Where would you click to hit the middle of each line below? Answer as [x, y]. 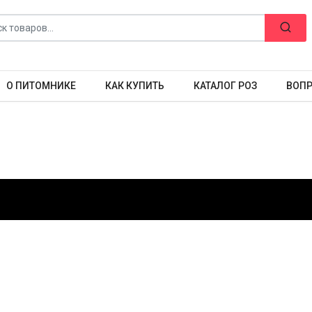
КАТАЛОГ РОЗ [225, 86]
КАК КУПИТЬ [135, 86]
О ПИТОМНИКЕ [41, 86]
